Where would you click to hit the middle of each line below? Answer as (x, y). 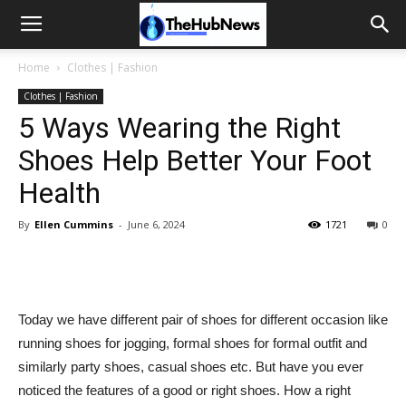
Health (59, 193)
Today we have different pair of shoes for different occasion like (203, 319)
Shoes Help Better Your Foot (195, 160)
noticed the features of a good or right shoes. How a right (184, 390)
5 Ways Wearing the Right (179, 128)
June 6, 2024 (156, 224)
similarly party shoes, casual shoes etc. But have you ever (191, 367)
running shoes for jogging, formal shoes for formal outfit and (193, 343)
